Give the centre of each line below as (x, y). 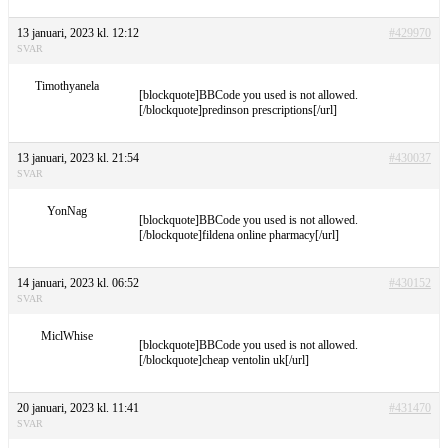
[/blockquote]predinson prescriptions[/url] (238, 109)
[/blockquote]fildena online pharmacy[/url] (239, 234)
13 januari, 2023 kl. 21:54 (78, 157)
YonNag (66, 210)
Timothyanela (66, 85)
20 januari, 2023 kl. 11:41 (78, 407)
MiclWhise (66, 335)
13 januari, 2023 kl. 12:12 (78, 32)
